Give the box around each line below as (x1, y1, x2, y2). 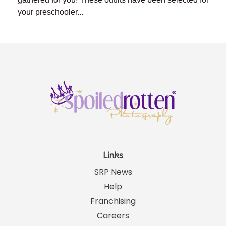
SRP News (94, 166, 132, 178)
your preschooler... (18, 8, 83, 17)
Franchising (90, 195, 136, 207)
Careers (97, 210, 129, 222)
